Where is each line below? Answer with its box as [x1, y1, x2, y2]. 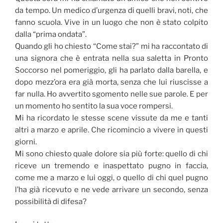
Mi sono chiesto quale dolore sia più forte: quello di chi [15, 149, 208, 158]
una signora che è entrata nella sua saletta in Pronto [15, 53, 208, 63]
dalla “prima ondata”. [15, 29, 87, 39]
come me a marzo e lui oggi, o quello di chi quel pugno [15, 173, 208, 182]
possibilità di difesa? [15, 197, 87, 206]
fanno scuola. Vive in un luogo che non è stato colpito [15, 17, 208, 27]
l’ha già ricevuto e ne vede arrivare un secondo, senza [15, 185, 208, 194]
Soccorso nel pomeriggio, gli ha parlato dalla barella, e [15, 65, 208, 75]
